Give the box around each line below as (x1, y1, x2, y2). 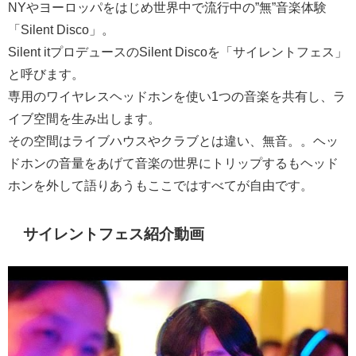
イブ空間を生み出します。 (8, 111, 161, 125)
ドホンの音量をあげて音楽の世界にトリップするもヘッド (8, 156, 339, 169)
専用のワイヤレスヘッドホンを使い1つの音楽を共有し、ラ (8, 89, 346, 103)
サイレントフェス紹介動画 (23, 226, 205, 242)
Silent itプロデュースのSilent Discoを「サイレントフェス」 (8, 44, 347, 58)
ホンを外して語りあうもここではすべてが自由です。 (8, 178, 313, 192)
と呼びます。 (8, 67, 84, 80)
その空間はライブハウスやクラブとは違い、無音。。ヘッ (8, 133, 339, 147)
